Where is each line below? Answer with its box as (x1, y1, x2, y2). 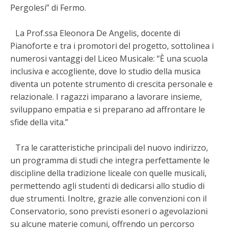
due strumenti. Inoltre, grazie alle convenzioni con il (10, 192, 207, 204)
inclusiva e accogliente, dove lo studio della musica (10, 65, 201, 77)
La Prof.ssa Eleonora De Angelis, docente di (10, 27, 180, 39)
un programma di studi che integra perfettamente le (10, 154, 210, 166)
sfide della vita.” (10, 116, 68, 128)
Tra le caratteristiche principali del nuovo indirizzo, (10, 141, 208, 153)
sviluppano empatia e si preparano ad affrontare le (10, 103, 205, 115)
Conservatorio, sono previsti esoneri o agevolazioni (10, 205, 208, 217)
